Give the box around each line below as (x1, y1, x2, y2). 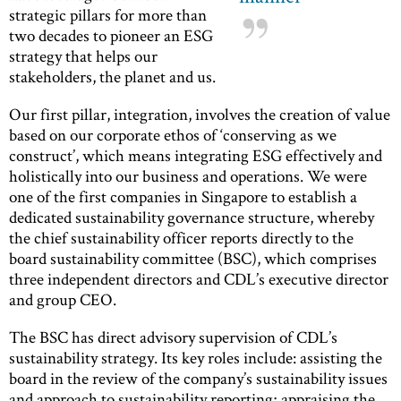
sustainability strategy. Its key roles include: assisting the (9, 346, 382, 370)
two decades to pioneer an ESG (9, 23, 213, 47)
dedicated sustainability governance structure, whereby (9, 205, 374, 228)
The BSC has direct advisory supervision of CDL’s (9, 326, 337, 349)
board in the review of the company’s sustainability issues (9, 367, 388, 390)
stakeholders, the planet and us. (9, 64, 216, 88)
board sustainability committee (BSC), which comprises (9, 246, 377, 269)
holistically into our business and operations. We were (9, 164, 367, 187)
